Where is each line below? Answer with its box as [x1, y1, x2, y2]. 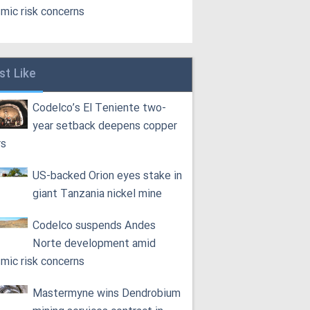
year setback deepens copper [33, 118, 178, 135]
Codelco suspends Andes [33, 217, 156, 235]
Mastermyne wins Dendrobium [33, 285, 181, 302]
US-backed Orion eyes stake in [33, 167, 183, 185]
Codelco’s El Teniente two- [33, 100, 167, 117]
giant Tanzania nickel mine [33, 185, 163, 203]
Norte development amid [33, 235, 156, 253]
